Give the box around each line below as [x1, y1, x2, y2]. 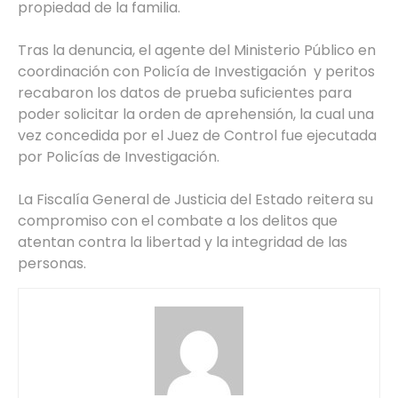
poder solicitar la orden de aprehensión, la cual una [18, 104, 374, 125]
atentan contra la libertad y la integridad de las [18, 232, 347, 253]
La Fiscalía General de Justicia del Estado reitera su [18, 189, 373, 211]
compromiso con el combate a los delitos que [18, 211, 338, 232]
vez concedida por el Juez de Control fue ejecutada [18, 125, 377, 147]
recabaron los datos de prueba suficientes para [18, 83, 352, 104]
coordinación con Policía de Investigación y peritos [18, 61, 375, 83]
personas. [18, 253, 86, 275]
